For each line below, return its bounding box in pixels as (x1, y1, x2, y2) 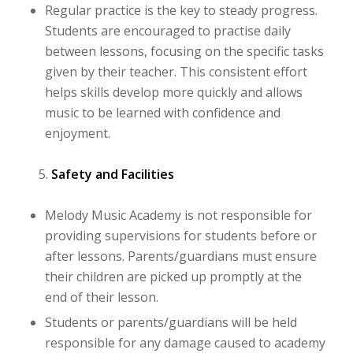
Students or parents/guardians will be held (44, 313, 297, 331)
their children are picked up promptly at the (44, 267, 302, 285)
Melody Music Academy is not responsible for (44, 206, 312, 224)
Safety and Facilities (50, 165, 174, 183)
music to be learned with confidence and (44, 103, 281, 121)
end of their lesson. (44, 288, 158, 306)
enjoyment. (44, 124, 110, 142)
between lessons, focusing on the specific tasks (44, 42, 324, 60)
